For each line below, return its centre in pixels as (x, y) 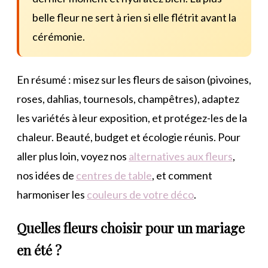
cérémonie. (59, 36)
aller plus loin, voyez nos (73, 156)
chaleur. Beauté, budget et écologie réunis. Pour (129, 137)
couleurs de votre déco (140, 194)
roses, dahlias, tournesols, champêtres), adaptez (128, 98)
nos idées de (46, 175)
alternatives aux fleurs (181, 156)
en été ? (39, 250)
